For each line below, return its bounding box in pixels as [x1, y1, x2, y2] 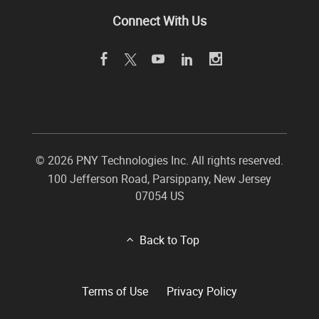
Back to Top [139, 231, 199, 248]
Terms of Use [82, 283, 148, 299]
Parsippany [152, 171, 209, 187]
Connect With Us [113, 12, 206, 30]
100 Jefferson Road [48, 171, 147, 187]
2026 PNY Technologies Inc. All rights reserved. [48, 152, 283, 169]
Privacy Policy [167, 283, 237, 299]
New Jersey [214, 171, 271, 187]
